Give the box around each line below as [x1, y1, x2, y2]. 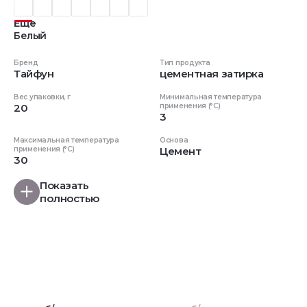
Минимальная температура [160, 92, 262, 101]
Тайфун [14, 66, 54, 80]
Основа [160, 135, 188, 145]
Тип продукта [160, 58, 210, 67]
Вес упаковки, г [14, 92, 71, 101]
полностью [40, 191, 99, 205]
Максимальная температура [14, 135, 119, 145]
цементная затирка [160, 66, 264, 80]
